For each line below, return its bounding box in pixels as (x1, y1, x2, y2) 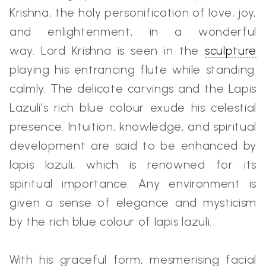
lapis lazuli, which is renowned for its (9, 157, 256, 172)
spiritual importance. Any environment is (9, 176, 256, 191)
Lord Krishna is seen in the (40, 43, 205, 58)
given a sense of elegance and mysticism (9, 195, 256, 210)
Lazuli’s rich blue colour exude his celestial (9, 100, 256, 115)
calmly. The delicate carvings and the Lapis (9, 81, 256, 96)
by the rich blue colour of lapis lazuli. (9, 214, 212, 229)
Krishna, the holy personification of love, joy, (9, 5, 256, 20)
